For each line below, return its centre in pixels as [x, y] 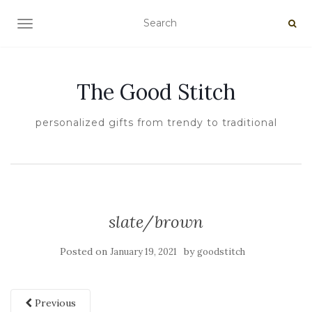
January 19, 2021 [143, 252]
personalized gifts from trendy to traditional [156, 123]
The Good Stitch [156, 92]
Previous [54, 303]
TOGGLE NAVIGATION [80, 25]
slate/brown [156, 222]
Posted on [85, 251]
